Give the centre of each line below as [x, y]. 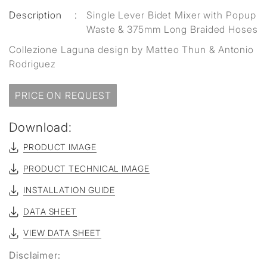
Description [35, 15]
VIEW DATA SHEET [62, 233]
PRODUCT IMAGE [60, 147]
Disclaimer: [35, 255]
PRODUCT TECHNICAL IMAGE [86, 168]
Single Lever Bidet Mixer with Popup [171, 15]
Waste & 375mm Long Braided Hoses [172, 29]
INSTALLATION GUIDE [69, 190]
